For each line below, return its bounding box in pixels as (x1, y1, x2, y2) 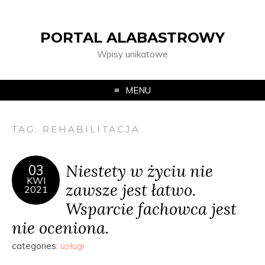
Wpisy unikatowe (97, 49, 168, 60)
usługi (60, 240, 84, 251)
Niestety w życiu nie (66, 160, 213, 181)
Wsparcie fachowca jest (66, 198, 237, 219)
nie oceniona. (12, 217, 109, 238)
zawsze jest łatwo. (66, 179, 196, 200)
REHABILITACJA (43, 124, 140, 135)
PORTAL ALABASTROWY (40, 29, 225, 46)
